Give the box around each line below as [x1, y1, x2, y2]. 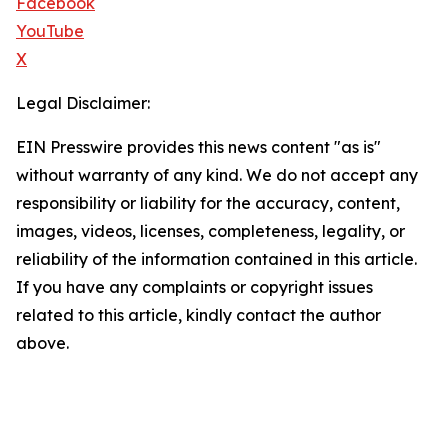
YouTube [16, 21, 84, 42]
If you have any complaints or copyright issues [16, 277, 373, 298]
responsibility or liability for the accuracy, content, [16, 193, 400, 214]
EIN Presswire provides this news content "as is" [16, 137, 381, 158]
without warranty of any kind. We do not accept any [16, 165, 418, 186]
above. [16, 333, 69, 354]
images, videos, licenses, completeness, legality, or [16, 221, 405, 242]
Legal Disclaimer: [16, 93, 150, 114]
